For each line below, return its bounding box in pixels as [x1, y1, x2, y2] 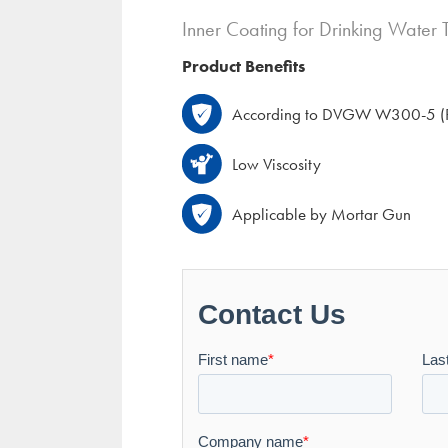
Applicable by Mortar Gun [232, 203, 411, 226]
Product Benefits [182, 55, 305, 78]
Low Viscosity [232, 153, 321, 176]
